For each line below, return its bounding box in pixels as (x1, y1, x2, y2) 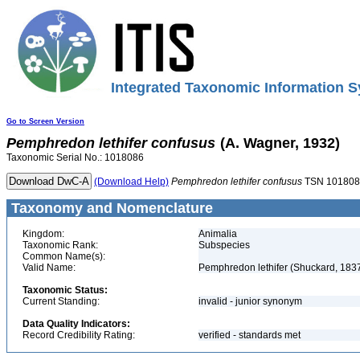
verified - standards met (198, 329, 301, 341)
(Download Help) (94, 176, 169, 187)
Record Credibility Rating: (22, 329, 135, 341)
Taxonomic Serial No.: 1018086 (6, 152, 144, 163)
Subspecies (198, 239, 250, 251)
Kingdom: (22, 228, 64, 239)
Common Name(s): (22, 251, 105, 262)
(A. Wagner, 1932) (220, 135, 340, 151)
